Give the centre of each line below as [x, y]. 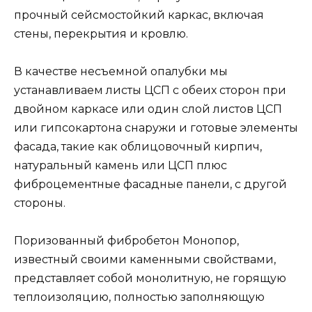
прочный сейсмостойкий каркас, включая [139, 15]
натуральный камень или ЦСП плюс [120, 166]
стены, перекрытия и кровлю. [101, 34]
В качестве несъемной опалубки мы [121, 72]
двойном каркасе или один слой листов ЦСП [148, 109]
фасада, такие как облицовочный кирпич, [138, 147]
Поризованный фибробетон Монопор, [126, 241]
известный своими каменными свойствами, [145, 260]
